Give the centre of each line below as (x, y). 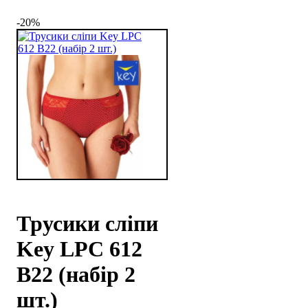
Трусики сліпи (87, 224)
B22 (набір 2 (76, 275)
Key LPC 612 (79, 249)
